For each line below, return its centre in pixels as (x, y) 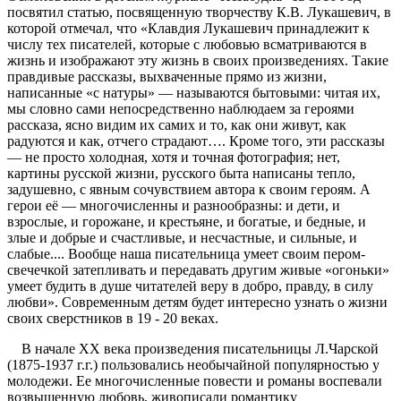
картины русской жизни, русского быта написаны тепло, (181, 174)
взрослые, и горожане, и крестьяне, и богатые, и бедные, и (187, 222)
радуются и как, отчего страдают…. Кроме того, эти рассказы (196, 141)
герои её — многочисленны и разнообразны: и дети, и (174, 206)
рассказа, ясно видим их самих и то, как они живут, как (177, 125)
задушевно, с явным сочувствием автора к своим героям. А (189, 190)
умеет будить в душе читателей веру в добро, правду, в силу (190, 286)
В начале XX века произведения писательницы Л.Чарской (193, 349)
